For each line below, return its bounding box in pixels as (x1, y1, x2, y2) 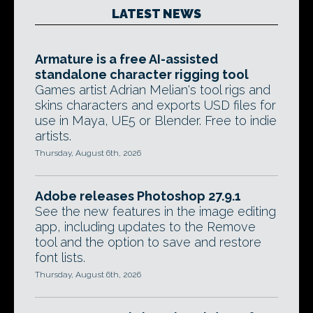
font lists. (35, 249, 85, 265)
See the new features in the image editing (35, 203, 276, 219)
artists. (35, 128, 71, 143)
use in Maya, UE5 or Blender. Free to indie (35, 112, 277, 128)
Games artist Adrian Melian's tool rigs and (35, 82, 270, 97)
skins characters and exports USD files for (35, 97, 276, 112)
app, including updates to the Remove (35, 219, 256, 234)
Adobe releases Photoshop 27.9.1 (35, 188, 241, 203)
